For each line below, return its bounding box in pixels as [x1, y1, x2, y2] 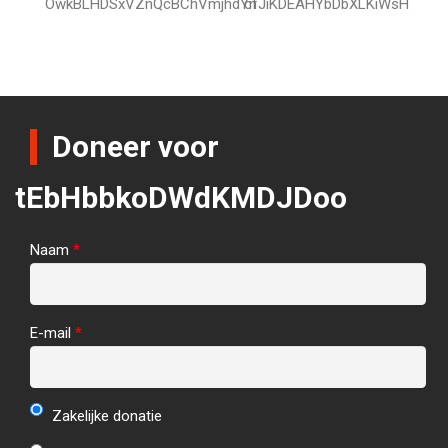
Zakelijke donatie [47, 406, 162, 425]
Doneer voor [52, 128, 219, 164]
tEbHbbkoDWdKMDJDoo [14, 179, 347, 215]
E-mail [30, 323, 75, 342]
